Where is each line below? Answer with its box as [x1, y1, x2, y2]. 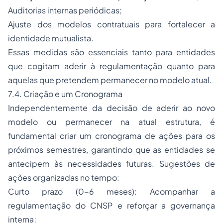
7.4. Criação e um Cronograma [8, 89, 122, 100]
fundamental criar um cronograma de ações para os [8, 130, 215, 141]
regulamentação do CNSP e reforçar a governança [8, 200, 215, 211]
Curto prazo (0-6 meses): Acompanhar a [8, 186, 215, 197]
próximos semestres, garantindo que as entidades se [8, 144, 215, 155]
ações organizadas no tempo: [8, 172, 119, 183]
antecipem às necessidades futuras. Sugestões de [8, 158, 215, 169]
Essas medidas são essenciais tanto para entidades [8, 47, 215, 58]
